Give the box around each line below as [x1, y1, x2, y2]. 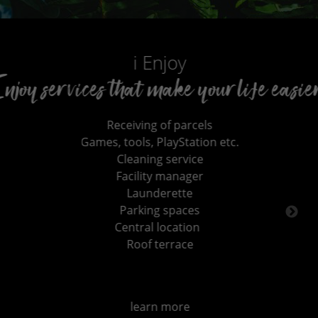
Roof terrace [4, 236, 72, 252]
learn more [8, 298, 68, 314]
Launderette [5, 185, 71, 201]
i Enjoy [11, 50, 65, 75]
